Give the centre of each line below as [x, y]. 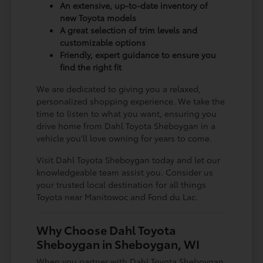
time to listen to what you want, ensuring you [127, 113]
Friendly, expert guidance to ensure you [138, 54]
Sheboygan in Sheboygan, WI [118, 243]
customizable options [103, 42]
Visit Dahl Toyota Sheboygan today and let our [129, 159]
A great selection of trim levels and [129, 30]
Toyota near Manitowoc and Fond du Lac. [117, 196]
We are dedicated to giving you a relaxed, [119, 88]
